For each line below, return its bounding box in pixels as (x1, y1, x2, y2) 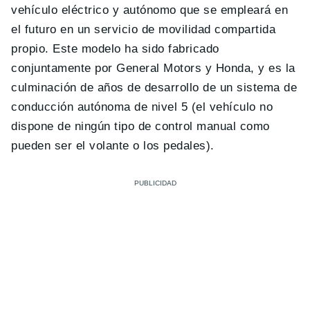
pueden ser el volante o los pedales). (11, 139, 215, 153)
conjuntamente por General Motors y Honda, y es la (11, 62, 295, 75)
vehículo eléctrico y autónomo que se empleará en (11, 3, 289, 17)
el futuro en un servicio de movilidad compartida (11, 23, 276, 37)
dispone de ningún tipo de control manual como (11, 120, 270, 134)
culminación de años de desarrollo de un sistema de (11, 81, 298, 95)
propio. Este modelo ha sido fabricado (11, 42, 219, 56)
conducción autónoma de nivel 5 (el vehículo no (11, 100, 273, 114)
